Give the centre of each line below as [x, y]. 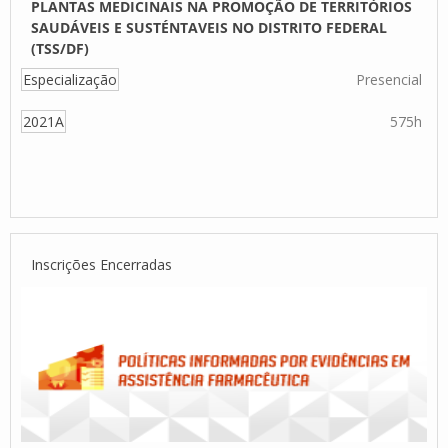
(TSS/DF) [60, 48]
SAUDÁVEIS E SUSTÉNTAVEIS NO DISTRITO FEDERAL [209, 27]
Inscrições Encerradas [101, 264]
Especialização [70, 79]
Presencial [389, 79]
